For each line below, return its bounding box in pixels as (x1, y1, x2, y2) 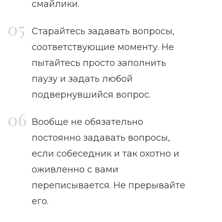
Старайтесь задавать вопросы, (32, 26, 174, 37)
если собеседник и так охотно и (32, 148, 179, 160)
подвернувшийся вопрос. (32, 89, 151, 101)
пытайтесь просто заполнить (32, 57, 166, 69)
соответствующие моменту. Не (32, 42, 174, 53)
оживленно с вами (32, 164, 118, 175)
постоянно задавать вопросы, (32, 132, 170, 144)
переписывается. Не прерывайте (32, 180, 185, 191)
